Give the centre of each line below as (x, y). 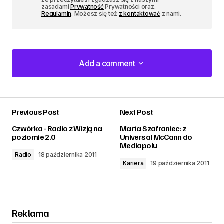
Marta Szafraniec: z (153, 128)
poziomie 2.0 (34, 137)
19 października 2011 (180, 163)
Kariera (133, 163)
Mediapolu (139, 145)
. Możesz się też (95, 13)
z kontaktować (139, 13)
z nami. (171, 13)
